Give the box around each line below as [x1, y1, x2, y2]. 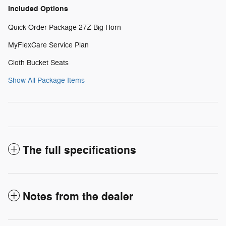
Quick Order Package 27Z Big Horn [8, 23, 121, 32]
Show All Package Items [8, 76, 85, 85]
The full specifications [23, 143, 136, 157]
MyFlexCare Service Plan [8, 40, 89, 49]
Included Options [8, 4, 68, 14]
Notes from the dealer [23, 189, 133, 204]
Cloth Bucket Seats [8, 58, 69, 67]
